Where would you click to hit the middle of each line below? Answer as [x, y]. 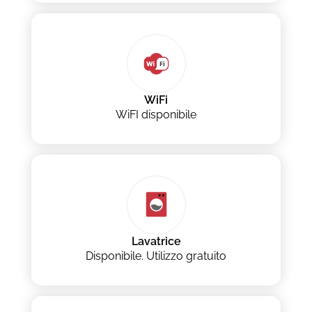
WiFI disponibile [156, 115]
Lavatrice [156, 242]
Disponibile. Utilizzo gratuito [156, 256]
